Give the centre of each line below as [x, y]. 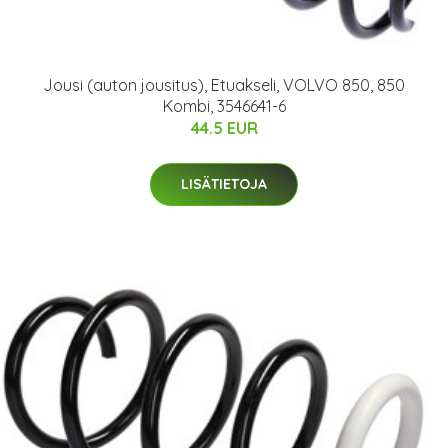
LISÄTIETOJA [224, 183]
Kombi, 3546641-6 [224, 105]
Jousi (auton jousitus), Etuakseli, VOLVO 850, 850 [224, 84]
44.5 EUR [224, 127]
